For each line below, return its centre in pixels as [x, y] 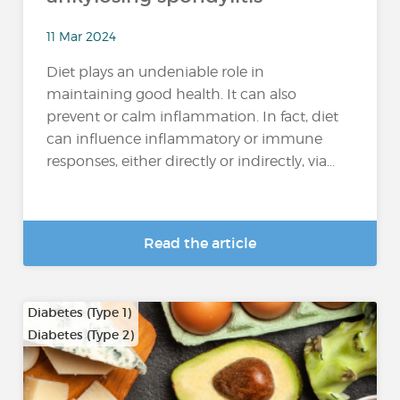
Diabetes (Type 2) [81, 335]
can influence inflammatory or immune [185, 138]
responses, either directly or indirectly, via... [191, 161]
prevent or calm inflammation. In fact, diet [193, 116]
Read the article [200, 243]
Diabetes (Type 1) [80, 312]
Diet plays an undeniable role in [156, 71]
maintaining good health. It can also [172, 94]
